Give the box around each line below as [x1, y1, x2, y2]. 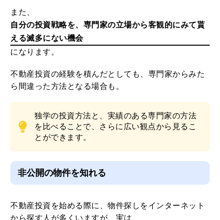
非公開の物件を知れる [18, 168, 107, 178]
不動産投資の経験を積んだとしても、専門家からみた [10, 70, 205, 79]
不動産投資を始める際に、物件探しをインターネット [10, 201, 205, 210]
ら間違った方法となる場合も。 [10, 82, 124, 91]
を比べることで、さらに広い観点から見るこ [34, 122, 197, 131]
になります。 [10, 48, 59, 56]
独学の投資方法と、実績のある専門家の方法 [34, 111, 197, 120]
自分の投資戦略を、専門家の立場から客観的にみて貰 [10, 21, 205, 29]
